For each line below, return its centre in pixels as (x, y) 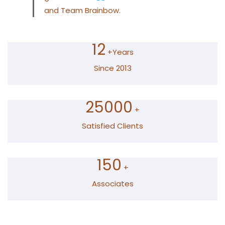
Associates (113, 184)
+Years (120, 52)
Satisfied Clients (113, 126)
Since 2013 (113, 68)
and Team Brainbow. (82, 11)
